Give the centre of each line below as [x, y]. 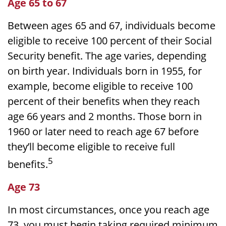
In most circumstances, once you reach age [108, 209]
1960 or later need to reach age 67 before [103, 131]
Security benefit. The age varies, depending [107, 55]
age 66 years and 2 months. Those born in [105, 116]
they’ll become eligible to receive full [91, 146]
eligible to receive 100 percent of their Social [110, 40]
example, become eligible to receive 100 [100, 86]
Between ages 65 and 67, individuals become [111, 25]
